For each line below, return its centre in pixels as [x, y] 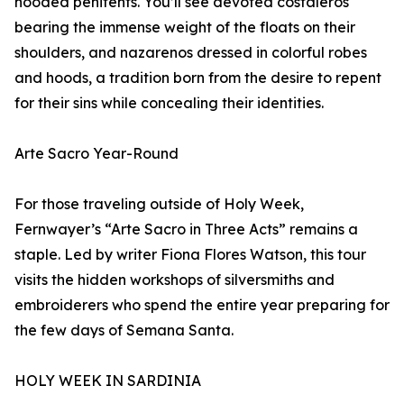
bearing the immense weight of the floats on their [185, 28]
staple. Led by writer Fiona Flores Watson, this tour [190, 255]
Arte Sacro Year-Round [96, 154]
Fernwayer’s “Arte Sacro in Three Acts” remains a [186, 230]
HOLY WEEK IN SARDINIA [108, 381]
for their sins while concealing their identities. [169, 103]
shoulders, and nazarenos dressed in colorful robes [191, 53]
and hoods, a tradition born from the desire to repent [198, 78]
